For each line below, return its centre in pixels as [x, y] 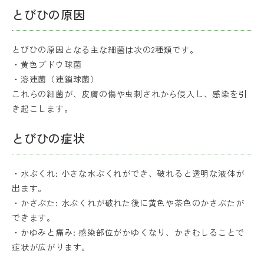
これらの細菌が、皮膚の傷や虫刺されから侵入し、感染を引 [130, 94]
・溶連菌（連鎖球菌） [56, 79]
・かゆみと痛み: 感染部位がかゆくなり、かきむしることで [128, 232]
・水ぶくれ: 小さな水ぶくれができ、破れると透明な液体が [128, 174]
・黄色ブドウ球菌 [47, 65]
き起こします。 [42, 109]
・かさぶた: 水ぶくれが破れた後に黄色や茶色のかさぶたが [128, 203]
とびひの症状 [49, 138]
